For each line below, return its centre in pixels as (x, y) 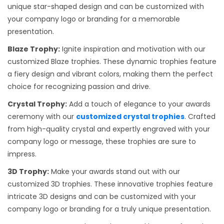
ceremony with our (42, 116)
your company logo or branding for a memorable (94, 19)
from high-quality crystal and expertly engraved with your (109, 129)
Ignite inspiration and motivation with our (133, 49)
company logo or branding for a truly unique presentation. (109, 209)
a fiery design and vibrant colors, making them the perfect (110, 74)
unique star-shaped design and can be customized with (106, 6)
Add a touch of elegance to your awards (139, 104)
